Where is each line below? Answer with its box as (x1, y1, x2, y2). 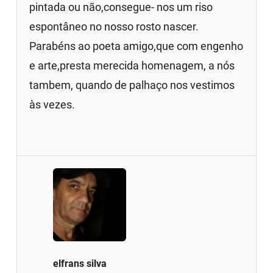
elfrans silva (53, 257, 107, 269)
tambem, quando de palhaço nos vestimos (29, 78, 235, 91)
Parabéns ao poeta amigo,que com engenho (29, 39, 244, 52)
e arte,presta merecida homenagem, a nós (29, 58, 235, 72)
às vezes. (29, 97, 76, 111)
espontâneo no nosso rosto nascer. (29, 19, 199, 33)
